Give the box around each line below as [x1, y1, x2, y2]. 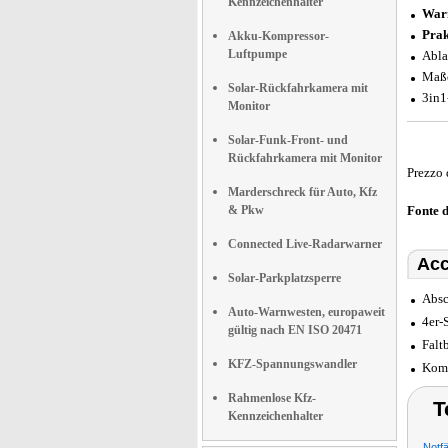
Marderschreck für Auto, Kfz [228, 185, 377, 199]
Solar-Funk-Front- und [228, 133, 348, 147]
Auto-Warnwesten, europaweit [228, 305, 385, 319]
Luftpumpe [228, 47, 287, 61]
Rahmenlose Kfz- [228, 391, 316, 405]
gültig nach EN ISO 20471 [228, 323, 362, 337]
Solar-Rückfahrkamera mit [228, 81, 368, 95]
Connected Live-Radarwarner [228, 237, 382, 251]
